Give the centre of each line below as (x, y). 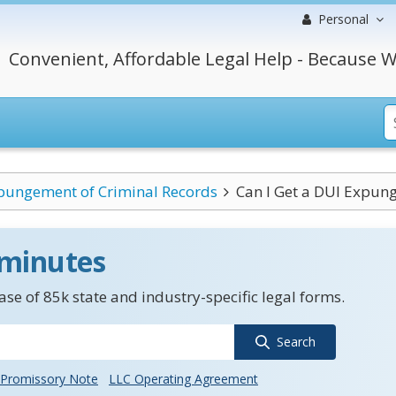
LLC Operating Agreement (183, 379)
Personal (343, 19)
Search (296, 342)
